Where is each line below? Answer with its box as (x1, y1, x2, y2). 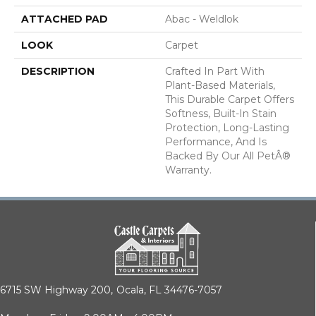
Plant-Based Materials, (165, 78, 275, 92)
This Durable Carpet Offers (165, 92, 294, 106)
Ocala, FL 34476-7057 (116, 284, 222, 297)
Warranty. (165, 163, 212, 176)
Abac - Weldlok (165, 12, 238, 25)
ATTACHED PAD (21, 12, 108, 25)
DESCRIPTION (21, 64, 95, 78)
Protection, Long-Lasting (165, 121, 289, 134)
